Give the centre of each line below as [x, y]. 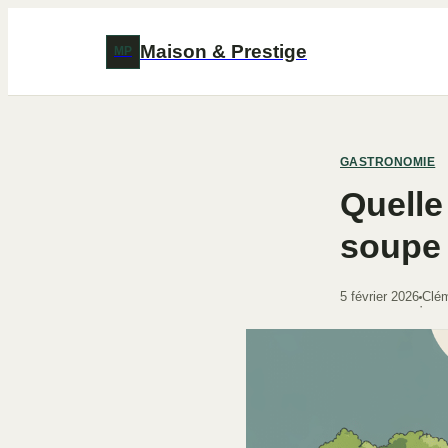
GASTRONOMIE [388, 162]
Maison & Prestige [223, 51]
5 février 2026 [379, 296]
